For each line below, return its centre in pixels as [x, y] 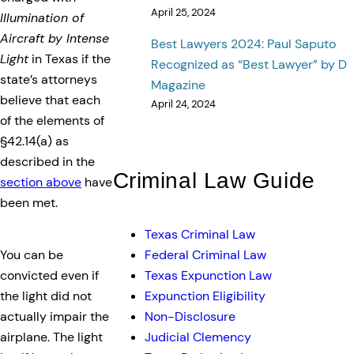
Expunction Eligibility [205, 296]
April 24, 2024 [183, 104]
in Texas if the [70, 58]
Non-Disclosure [190, 316]
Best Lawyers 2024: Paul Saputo [243, 43]
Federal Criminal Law [205, 254]
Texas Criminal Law [200, 234]
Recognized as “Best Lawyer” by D [249, 64]
